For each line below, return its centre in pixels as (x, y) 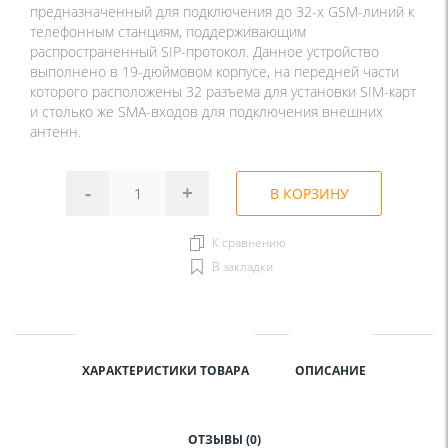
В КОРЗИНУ (309, 193)
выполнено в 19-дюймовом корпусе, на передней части (214, 71)
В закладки (243, 266)
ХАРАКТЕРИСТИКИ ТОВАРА (165, 370)
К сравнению (249, 242)
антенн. (55, 131)
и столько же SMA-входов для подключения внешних (206, 111)
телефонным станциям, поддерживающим (168, 31)
